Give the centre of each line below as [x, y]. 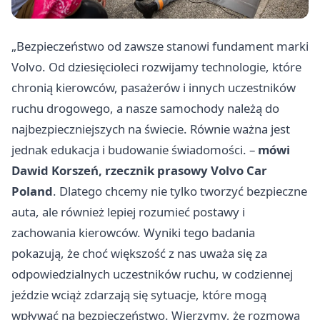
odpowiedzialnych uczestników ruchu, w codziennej [152, 274]
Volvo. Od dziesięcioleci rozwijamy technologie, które [156, 66]
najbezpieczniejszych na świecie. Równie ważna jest [151, 129]
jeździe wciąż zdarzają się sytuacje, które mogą [139, 294]
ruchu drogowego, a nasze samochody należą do [145, 108]
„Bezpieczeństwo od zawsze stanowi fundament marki [160, 46]
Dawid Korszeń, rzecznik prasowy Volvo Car [139, 170]
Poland [32, 191]
